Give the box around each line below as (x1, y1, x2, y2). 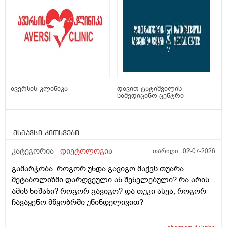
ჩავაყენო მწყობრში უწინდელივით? (12, 197, 143, 208)
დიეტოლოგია (60, 146, 112, 157)
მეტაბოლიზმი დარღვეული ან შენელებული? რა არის (12, 175, 209, 185)
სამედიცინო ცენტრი (117, 91, 184, 100)
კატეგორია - (12, 146, 60, 157)
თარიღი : (153, 147, 183, 156)
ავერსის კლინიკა (11, 84, 68, 93)
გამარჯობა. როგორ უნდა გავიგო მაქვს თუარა (12, 164, 184, 174)
